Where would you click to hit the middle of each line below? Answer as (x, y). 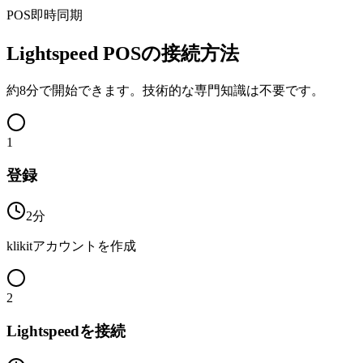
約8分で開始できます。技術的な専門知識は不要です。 (165, 90)
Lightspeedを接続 (66, 331)
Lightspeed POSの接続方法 (123, 54)
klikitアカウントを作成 (71, 246)
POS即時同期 (45, 15)
